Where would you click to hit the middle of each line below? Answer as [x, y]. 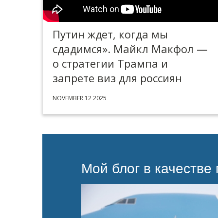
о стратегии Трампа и [110, 63]
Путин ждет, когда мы [110, 34]
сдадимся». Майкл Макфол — [130, 49]
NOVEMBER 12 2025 [80, 98]
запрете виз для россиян [117, 78]
